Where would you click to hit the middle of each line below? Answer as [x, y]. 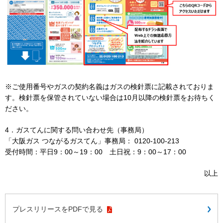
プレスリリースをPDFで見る [59, 209]
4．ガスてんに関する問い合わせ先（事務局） [77, 130]
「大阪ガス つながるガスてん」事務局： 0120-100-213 [92, 141]
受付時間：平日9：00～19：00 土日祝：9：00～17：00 [96, 152]
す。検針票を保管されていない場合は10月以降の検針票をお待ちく [110, 98]
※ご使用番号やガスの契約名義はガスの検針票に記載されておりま [110, 87]
